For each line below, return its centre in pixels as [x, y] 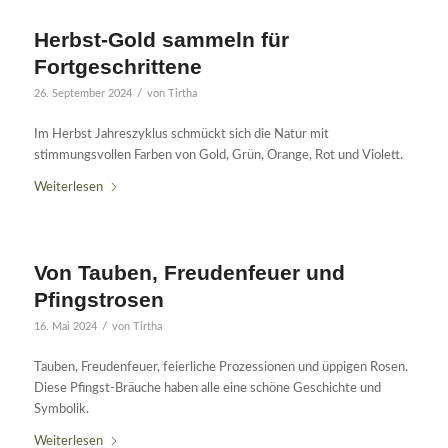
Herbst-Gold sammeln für [161, 39]
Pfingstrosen [98, 299]
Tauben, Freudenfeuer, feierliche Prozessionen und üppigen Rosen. [220, 367]
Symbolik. [61, 409]
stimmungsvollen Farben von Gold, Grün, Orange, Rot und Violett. [218, 155]
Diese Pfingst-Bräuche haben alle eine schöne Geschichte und [207, 388]
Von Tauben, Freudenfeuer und [189, 272]
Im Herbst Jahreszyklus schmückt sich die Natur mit [181, 134]
